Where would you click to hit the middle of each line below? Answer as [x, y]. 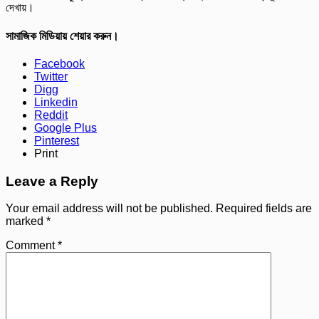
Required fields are [264, 209]
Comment [32, 246]
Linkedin [56, 102]
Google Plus [66, 127]
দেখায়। [20, 8]
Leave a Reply [52, 181]
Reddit [51, 115]
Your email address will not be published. [109, 209]
